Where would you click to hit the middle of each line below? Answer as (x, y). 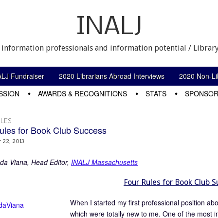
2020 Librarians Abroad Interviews (112, 76)
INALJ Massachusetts (104, 162)
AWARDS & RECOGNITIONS (82, 93)
